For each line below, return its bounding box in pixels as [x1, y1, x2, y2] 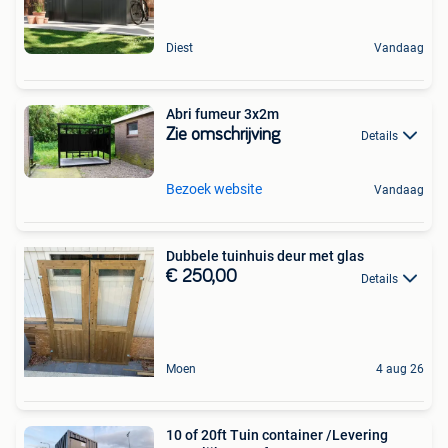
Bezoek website [166, 181, 262, 198]
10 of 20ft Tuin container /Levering [166, 427, 388, 444]
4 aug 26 [376, 362, 424, 377]
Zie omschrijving [166, 126, 280, 145]
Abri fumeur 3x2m [166, 106, 279, 123]
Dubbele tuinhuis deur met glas [166, 248, 364, 265]
